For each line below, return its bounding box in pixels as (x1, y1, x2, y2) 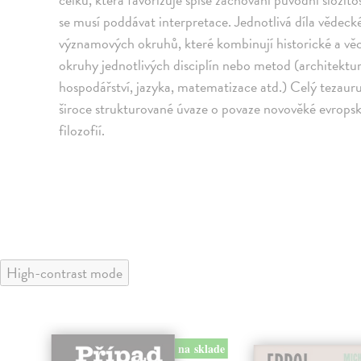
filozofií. (59, 119, 106, 141)
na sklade (177, 339, 225, 357)
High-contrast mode (6, 262, 122, 284)
